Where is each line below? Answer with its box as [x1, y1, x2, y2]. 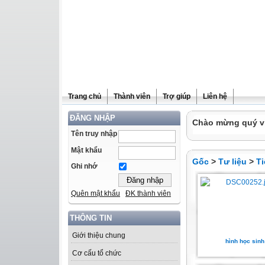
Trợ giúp [163, 92, 190, 101]
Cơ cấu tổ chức [72, 249, 121, 258]
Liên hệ [203, 92, 227, 101]
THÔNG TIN [70, 214, 112, 223]
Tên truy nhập [71, 130, 117, 138]
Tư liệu [218, 157, 247, 166]
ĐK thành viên [125, 189, 171, 198]
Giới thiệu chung [72, 231, 125, 240]
